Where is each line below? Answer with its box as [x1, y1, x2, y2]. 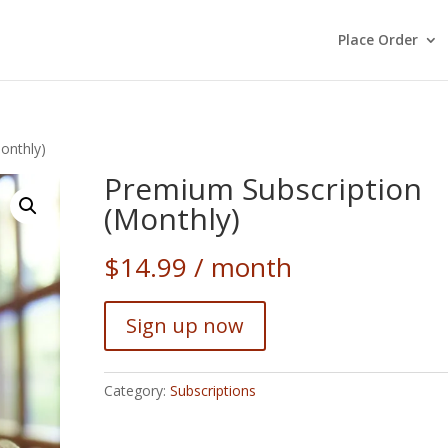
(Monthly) [103, 198, 240, 239]
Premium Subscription [103, 168, 422, 209]
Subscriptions [169, 381, 256, 401]
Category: [103, 381, 170, 401]
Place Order [337, 30, 418, 49]
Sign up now [125, 311, 244, 339]
